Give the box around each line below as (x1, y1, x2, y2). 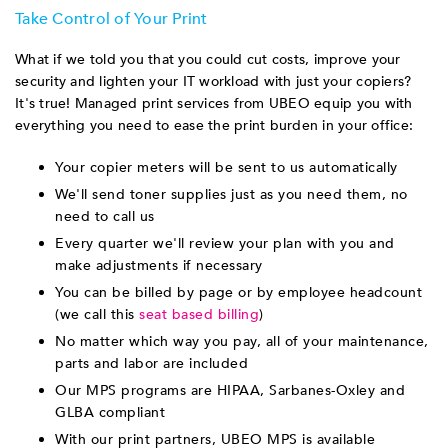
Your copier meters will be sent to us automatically (55, 158, 398, 177)
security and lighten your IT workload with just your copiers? (15, 72, 412, 91)
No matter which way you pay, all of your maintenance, (55, 332, 429, 351)
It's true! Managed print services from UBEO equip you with (15, 94, 413, 113)
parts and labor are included (55, 354, 253, 373)
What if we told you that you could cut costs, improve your (15, 50, 401, 69)
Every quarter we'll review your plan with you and (55, 234, 395, 253)
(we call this (55, 305, 139, 324)
